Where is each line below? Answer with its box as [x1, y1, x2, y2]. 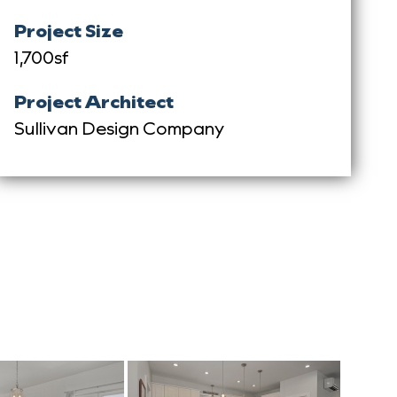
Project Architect [13, 89, 174, 113]
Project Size [13, 18, 123, 42]
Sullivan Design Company [13, 115, 224, 139]
